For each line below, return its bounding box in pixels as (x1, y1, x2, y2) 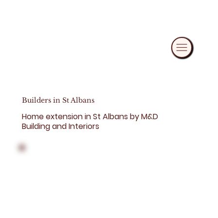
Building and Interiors (22, 121, 100, 132)
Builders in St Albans (22, 96, 95, 105)
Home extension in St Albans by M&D (22, 111, 159, 123)
